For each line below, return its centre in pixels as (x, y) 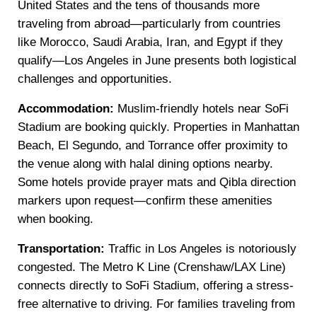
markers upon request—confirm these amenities (145, 201)
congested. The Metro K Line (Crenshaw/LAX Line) (151, 267)
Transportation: (61, 249)
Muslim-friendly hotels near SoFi (201, 109)
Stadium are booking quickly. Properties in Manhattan (158, 127)
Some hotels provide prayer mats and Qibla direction (156, 183)
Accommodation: (65, 109)
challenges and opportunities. (94, 79)
